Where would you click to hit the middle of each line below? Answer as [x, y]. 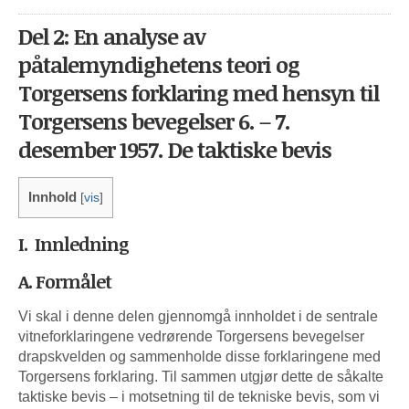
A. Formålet [65, 281]
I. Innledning [73, 243]
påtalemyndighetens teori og [159, 64]
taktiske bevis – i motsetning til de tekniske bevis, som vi [199, 396]
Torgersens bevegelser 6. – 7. [154, 121]
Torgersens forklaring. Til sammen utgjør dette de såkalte [201, 376]
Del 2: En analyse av [112, 36]
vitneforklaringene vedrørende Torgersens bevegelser [191, 336]
